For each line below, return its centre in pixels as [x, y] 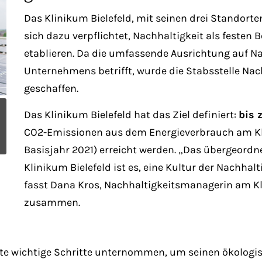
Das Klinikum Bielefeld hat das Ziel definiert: [131, 115]
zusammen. [52, 202]
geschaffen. [51, 88]
